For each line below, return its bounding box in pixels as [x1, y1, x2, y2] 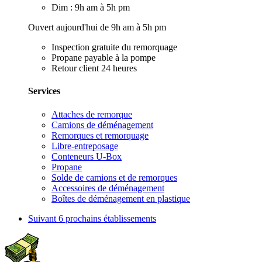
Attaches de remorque [51, 109, 132, 119]
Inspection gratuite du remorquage [51, 42, 177, 53]
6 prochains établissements [58, 213, 156, 223]
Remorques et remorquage [51, 130, 149, 140]
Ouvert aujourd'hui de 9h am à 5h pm [28, 22, 166, 33]
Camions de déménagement [51, 119, 153, 130]
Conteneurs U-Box [51, 151, 122, 161]
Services [28, 86, 60, 96]
